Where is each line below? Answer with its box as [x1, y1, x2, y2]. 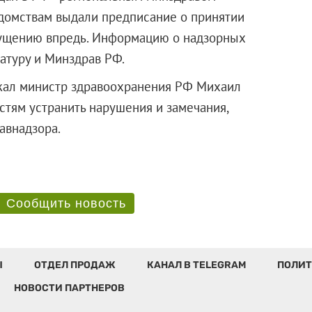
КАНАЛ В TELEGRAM [146, 258, 246, 271]
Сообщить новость [6, 196, 126, 210]
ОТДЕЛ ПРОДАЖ [33, 258, 116, 271]
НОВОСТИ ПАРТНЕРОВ [13, 281, 125, 294]
